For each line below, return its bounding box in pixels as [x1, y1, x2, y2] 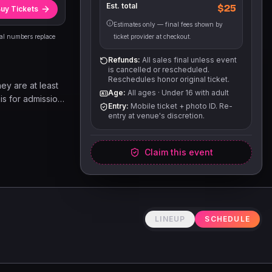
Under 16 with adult [161, 88, 229, 97]
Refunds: [108, 55, 140, 64]
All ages [127, 88, 156, 97]
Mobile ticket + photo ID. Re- [129, 101, 233, 110]
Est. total [106, 1, 137, 10]
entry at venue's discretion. [108, 111, 205, 120]
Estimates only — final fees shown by [114, 21, 223, 28]
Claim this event [144, 147, 213, 157]
